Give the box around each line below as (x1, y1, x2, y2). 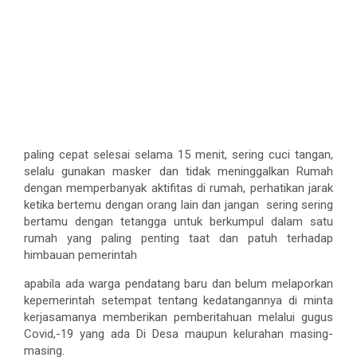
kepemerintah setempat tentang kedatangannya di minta (24, 293, 333, 308)
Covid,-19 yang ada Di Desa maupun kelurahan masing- (24, 327, 333, 342)
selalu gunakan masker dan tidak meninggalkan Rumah (24, 164, 333, 179)
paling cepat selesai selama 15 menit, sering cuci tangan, (24, 147, 333, 163)
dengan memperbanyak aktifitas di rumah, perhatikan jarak (24, 181, 333, 196)
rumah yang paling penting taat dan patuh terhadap (24, 231, 333, 246)
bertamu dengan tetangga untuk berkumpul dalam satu (24, 214, 333, 229)
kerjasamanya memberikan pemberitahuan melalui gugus (24, 310, 333, 325)
